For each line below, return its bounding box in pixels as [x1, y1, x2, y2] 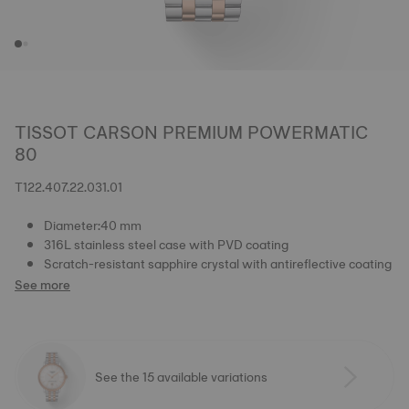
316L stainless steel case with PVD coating [44, 234, 288, 256]
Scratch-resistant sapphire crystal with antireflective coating [44, 253, 392, 275]
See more [15, 274, 70, 296]
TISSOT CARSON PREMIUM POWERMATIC [15, 117, 368, 148]
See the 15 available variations [95, 365, 267, 388]
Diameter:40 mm [44, 215, 142, 236]
